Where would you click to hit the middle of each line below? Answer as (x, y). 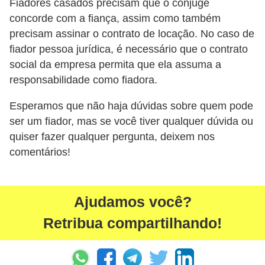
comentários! (40, 152)
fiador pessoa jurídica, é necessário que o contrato (129, 49)
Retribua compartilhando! (132, 223)
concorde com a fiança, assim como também (115, 19)
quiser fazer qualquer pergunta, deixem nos (112, 136)
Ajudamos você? (132, 202)
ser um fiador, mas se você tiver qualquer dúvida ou (131, 121)
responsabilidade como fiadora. (83, 80)
